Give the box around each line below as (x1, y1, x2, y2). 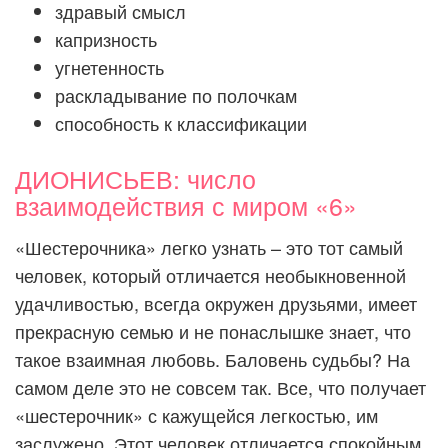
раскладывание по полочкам (55, 82, 297, 108)
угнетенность (55, 54, 164, 80)
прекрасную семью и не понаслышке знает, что (15, 318, 411, 344)
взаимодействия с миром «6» (15, 187, 357, 223)
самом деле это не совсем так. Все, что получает (15, 374, 426, 400)
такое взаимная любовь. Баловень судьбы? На (15, 346, 410, 372)
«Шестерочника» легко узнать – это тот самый (15, 234, 403, 260)
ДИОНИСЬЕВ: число (15, 160, 256, 196)
